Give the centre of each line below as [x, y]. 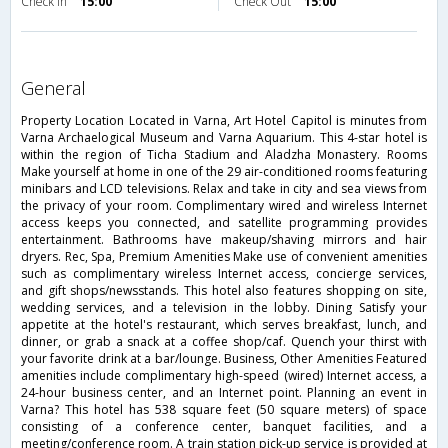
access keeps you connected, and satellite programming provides [224, 223]
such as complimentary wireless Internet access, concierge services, [224, 274]
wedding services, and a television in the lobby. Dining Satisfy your [224, 308]
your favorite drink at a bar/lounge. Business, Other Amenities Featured [224, 359]
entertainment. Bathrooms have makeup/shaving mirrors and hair [224, 240]
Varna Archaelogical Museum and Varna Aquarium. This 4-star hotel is [224, 138]
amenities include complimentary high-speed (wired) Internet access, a [224, 376]
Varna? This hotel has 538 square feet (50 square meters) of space [224, 410]
